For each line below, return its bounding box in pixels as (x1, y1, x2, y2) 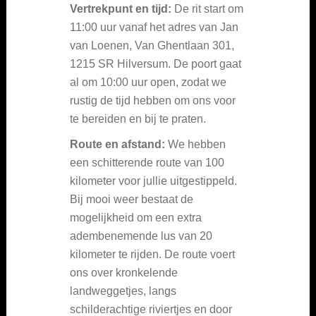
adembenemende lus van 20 (70, 229, 212, 242)
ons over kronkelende (70, 266, 178, 279)
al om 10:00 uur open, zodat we (70, 75, 226, 88)
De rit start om (171, 2, 243, 15)
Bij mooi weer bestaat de (70, 193, 193, 205)
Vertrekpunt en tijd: (70, 2, 171, 15)
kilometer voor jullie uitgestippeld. (70, 174, 237, 187)
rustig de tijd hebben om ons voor (70, 94, 236, 107)
